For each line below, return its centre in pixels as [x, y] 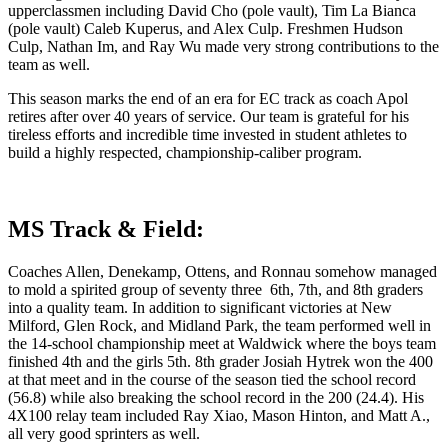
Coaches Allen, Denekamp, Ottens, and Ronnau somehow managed [222, 271]
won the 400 [393, 361]
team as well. [49, 64]
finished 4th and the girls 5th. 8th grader [135, 361]
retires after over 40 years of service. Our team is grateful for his [208, 116]
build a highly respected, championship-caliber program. [185, 152]
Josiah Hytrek [306, 361]
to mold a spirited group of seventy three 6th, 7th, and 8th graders [215, 289]
